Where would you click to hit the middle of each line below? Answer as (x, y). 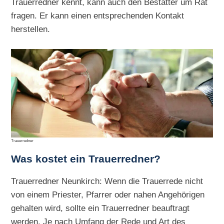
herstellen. (31, 29)
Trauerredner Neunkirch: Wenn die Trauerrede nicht (107, 181)
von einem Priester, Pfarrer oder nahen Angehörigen (108, 195)
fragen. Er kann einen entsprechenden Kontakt (98, 16)
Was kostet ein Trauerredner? (86, 159)
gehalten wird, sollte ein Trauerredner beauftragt (100, 208)
